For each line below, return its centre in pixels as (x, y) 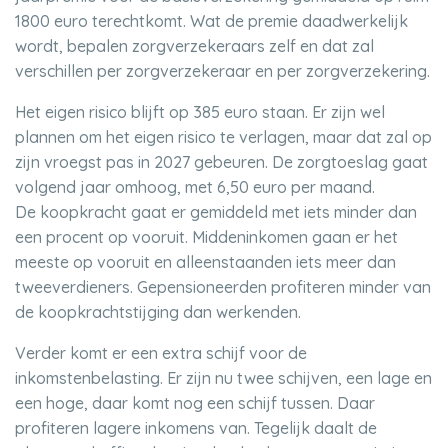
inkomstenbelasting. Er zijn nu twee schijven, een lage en (223, 378)
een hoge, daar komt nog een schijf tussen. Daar (195, 403)
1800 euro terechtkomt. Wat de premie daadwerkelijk (211, 21)
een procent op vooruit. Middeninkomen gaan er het (206, 237)
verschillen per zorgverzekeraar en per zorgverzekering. (222, 71)
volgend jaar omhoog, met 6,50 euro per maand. (197, 187)
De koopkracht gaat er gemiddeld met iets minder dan (216, 212)
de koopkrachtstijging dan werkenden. (158, 312)
